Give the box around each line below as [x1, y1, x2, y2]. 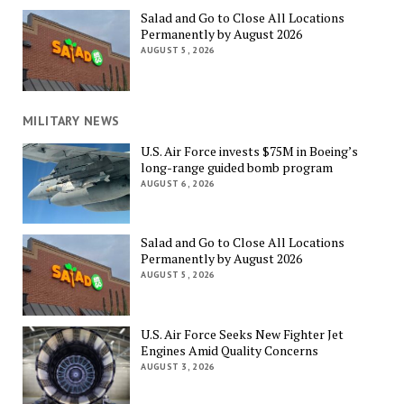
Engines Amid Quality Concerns [141, 341, 319, 359]
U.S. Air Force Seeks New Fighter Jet [141, 325, 344, 343]
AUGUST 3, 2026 [141, 360, 216, 372]
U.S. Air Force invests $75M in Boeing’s [141, 142, 359, 160]
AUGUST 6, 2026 [141, 177, 216, 189]
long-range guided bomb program [141, 158, 334, 176]
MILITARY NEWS [22, 112, 120, 129]
